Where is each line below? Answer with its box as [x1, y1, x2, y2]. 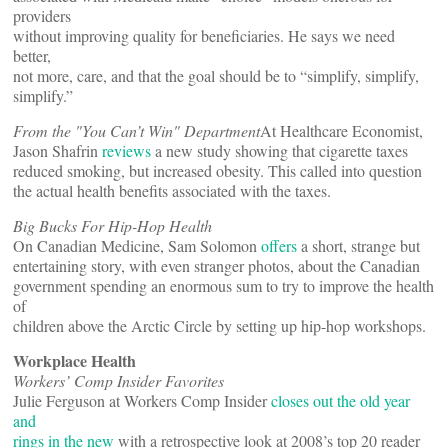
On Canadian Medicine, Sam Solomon [13, 235, 261, 256]
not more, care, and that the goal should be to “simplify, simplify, [13, 65, 419, 86]
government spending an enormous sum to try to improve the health [13, 275, 434, 296]
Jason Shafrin [13, 140, 102, 161]
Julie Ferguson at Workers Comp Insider [13, 390, 271, 411]
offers [261, 235, 297, 256]
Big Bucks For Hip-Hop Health [13, 215, 212, 236]
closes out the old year [271, 390, 410, 411]
